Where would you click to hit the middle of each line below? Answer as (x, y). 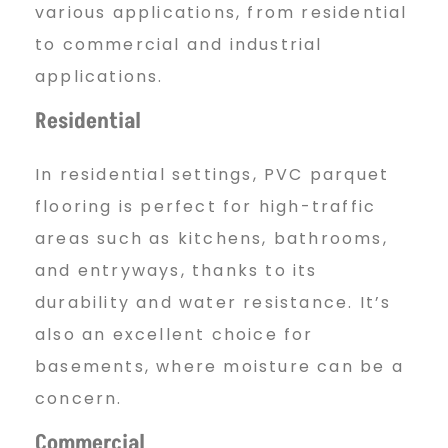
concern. (79, 398)
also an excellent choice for (174, 334)
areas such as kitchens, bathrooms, (211, 238)
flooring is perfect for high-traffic (206, 206)
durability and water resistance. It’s (213, 302)
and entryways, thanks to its (176, 270)
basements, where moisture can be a (219, 366)
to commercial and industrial (179, 45)
